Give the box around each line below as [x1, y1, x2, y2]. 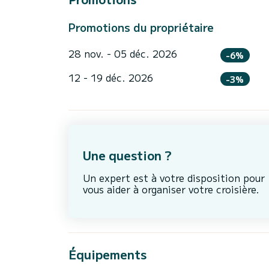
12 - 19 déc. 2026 [68, 70, 153, 85]
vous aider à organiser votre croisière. [83, 181, 259, 196]
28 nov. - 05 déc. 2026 [68, 46, 177, 61]
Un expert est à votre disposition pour [83, 170, 265, 185]
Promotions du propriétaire [68, 19, 214, 35]
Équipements [68, 246, 147, 264]
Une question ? [83, 146, 172, 164]
